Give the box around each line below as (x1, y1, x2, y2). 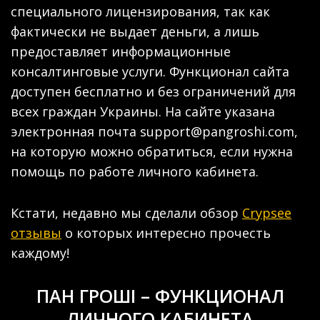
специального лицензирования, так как (11, 2, 270, 20)
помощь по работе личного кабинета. (11, 162, 259, 180)
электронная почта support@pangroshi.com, (11, 122, 298, 140)
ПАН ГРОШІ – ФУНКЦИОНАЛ (36, 283, 284, 308)
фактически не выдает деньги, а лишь (11, 22, 259, 40)
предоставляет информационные (11, 42, 231, 60)
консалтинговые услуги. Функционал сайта (11, 62, 289, 80)
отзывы (11, 224, 61, 241)
